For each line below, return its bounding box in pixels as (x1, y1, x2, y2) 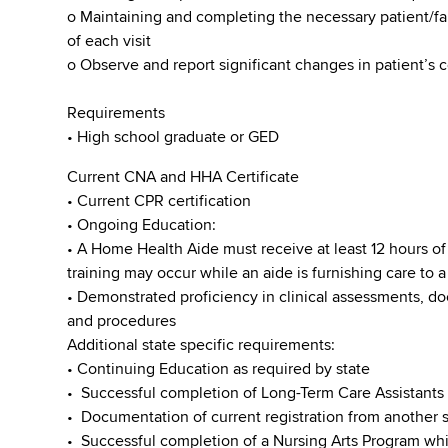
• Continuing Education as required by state (67, 359, 371, 379)
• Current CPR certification (67, 191, 252, 211)
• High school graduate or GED (67, 127, 280, 147)
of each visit (67, 31, 152, 51)
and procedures (67, 311, 177, 331)
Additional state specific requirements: (67, 335, 336, 355)
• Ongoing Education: (67, 215, 217, 235)
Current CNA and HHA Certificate (67, 167, 304, 187)
